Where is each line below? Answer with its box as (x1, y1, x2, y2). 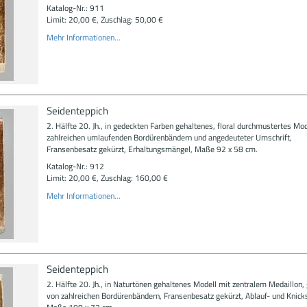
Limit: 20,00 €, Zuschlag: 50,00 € (46, 13, 163, 26)
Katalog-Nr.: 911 (46, 1, 104, 14)
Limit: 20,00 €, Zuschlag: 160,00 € (46, 171, 168, 184)
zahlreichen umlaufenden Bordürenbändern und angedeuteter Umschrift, (46, 130, 292, 144)
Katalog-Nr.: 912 (46, 160, 104, 173)
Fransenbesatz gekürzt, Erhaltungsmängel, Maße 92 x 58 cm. (46, 142, 258, 156)
